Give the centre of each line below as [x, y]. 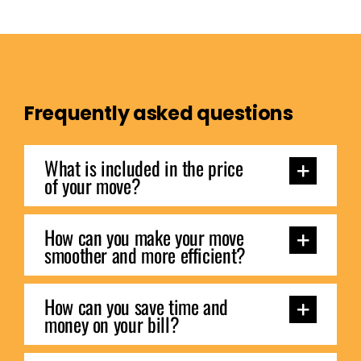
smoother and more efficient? [145, 255]
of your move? [92, 186]
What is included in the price [143, 168]
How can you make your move [144, 237]
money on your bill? [112, 324]
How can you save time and [136, 306]
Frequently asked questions [158, 114]
